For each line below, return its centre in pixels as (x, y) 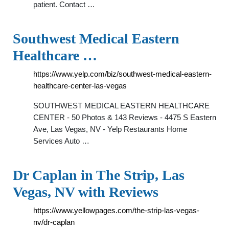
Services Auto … (61, 141)
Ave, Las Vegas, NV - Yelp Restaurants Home (110, 129)
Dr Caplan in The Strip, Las (99, 175)
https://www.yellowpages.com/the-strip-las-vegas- (116, 210)
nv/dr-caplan (54, 222)
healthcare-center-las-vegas (80, 86)
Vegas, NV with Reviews (86, 192)
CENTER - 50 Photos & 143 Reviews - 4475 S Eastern (125, 117)
